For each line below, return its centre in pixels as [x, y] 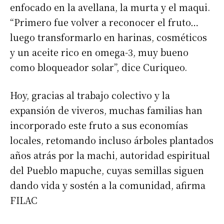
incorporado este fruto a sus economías [99, 125]
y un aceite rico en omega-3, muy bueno [99, 52]
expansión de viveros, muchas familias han [106, 110]
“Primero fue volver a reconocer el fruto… [104, 22]
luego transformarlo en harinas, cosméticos [108, 37]
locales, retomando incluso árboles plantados [112, 140]
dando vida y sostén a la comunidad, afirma [108, 185]
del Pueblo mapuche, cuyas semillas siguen [107, 170]
